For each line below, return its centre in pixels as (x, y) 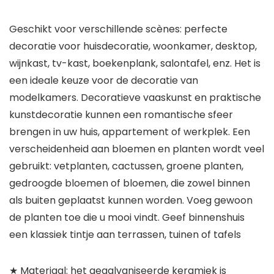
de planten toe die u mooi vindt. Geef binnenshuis (127, 218)
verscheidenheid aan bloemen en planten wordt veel (137, 149)
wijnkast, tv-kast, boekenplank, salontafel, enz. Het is (135, 64)
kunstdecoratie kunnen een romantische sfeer (121, 115)
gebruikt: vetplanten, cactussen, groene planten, (126, 166)
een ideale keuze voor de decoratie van (104, 81)
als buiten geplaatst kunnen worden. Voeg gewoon (131, 201)
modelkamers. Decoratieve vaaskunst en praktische (135, 98)
